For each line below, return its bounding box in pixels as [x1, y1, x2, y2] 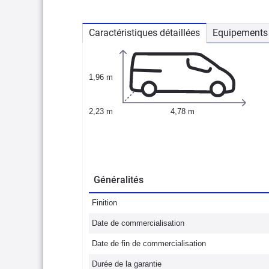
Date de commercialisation [92, 219, 184, 228]
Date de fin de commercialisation [92, 239, 206, 248]
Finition [92, 198, 117, 207]
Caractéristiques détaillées [89, 27, 200, 38]
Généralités [94, 174, 144, 186]
